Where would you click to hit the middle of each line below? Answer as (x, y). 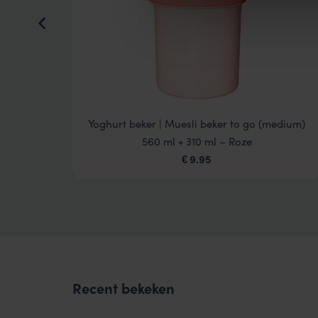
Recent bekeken (124, 288)
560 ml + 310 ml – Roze (197, 141)
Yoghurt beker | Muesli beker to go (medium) (197, 124)
